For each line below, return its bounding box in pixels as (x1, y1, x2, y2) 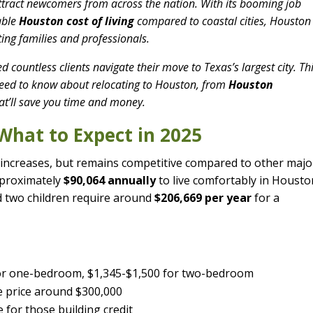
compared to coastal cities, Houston (134, 13, 312, 29)
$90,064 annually (64, 172, 156, 188)
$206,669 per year (154, 189, 252, 205)
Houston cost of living (19, 13, 135, 29)
